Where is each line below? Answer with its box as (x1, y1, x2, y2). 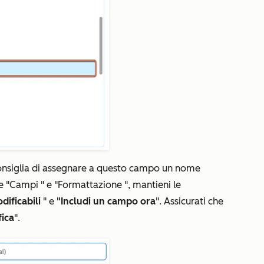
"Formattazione (54, 179, 122, 190)
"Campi (6, 179, 38, 190)
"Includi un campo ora (57, 196, 156, 207)
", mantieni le (122, 179, 181, 190)
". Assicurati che (156, 196, 223, 207)
